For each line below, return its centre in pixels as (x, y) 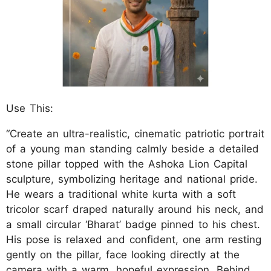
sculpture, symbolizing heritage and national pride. (132, 179)
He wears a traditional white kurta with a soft (121, 194)
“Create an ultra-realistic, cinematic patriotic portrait (135, 134)
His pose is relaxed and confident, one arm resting (134, 240)
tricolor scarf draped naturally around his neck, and (135, 209)
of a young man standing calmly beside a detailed (132, 149)
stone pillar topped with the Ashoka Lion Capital (127, 164)
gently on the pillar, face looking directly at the (123, 255)
